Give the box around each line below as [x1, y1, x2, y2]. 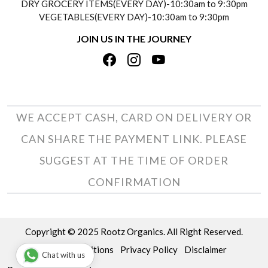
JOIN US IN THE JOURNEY [77, 32, 191, 44]
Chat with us [42, 250, 85, 260]
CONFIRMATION [87, 175, 181, 188]
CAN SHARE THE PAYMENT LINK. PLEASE [21, 132, 247, 145]
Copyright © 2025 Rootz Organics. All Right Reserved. [25, 226, 243, 237]
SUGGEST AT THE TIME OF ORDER [39, 153, 229, 167]
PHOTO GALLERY [95, 90, 173, 102]
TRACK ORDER [100, 98, 167, 109]
